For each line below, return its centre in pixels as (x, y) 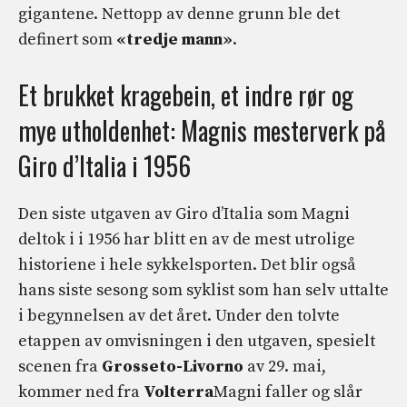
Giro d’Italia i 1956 (104, 165)
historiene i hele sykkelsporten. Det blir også (187, 264)
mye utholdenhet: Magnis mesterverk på (202, 130)
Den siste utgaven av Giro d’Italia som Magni (184, 213)
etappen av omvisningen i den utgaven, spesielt (197, 341)
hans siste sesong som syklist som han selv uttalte (203, 290)
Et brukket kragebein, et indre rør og (186, 94)
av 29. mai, (287, 366)
